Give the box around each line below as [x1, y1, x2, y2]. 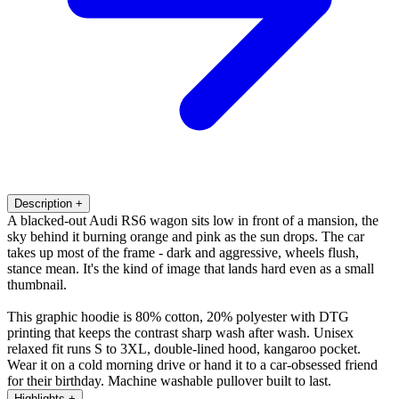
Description [14, 196, 72, 210]
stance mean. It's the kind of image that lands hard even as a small [7, 260, 374, 276]
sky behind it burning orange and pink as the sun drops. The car [7, 228, 364, 244]
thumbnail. [7, 276, 67, 292]
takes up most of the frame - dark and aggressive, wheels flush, [7, 244, 359, 260]
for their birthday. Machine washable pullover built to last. [7, 372, 331, 388]
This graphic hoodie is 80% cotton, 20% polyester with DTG [7, 308, 349, 324]
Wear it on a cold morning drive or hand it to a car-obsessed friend [7, 356, 378, 372]
